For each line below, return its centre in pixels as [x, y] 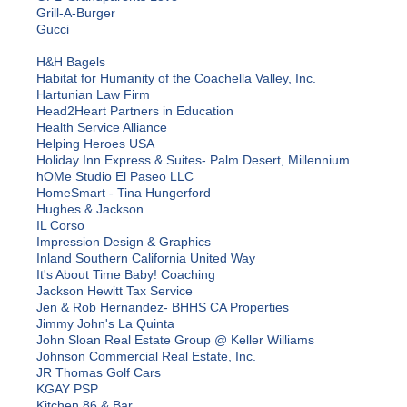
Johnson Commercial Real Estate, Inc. [146, 357]
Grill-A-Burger [76, 13]
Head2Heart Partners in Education [135, 111]
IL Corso [60, 226]
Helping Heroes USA [95, 144]
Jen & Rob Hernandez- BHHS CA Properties [163, 308]
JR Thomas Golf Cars [99, 373]
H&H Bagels [71, 62]
